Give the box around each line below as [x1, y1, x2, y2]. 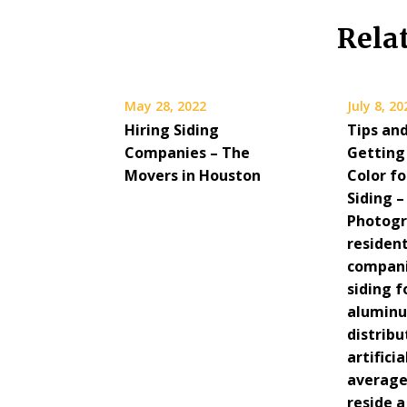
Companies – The [124, 143, 250, 163]
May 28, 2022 [124, 97, 206, 114]
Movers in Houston [124, 165, 261, 185]
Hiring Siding [124, 120, 219, 140]
